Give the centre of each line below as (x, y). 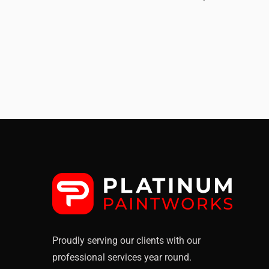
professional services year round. (122, 257)
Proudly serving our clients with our (126, 240)
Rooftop (46, 20)
